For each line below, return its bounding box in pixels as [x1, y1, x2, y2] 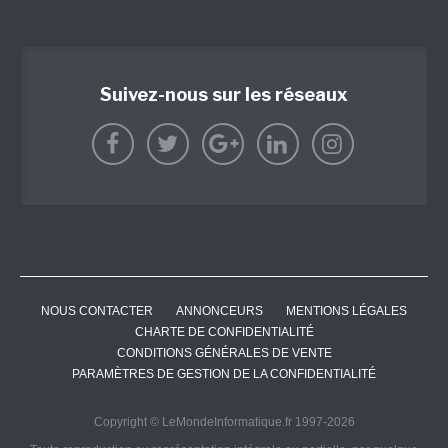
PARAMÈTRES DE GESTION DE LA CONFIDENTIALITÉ [72, 366, 376, 381]
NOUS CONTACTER [41, 303, 153, 318]
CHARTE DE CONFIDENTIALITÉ [134, 324, 314, 339]
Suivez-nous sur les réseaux [100, 83, 348, 105]
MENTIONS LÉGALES [286, 303, 407, 318]
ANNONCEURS [176, 303, 263, 318]
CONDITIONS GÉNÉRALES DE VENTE [116, 345, 332, 360]
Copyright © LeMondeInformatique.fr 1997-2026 [93, 414, 355, 429]
